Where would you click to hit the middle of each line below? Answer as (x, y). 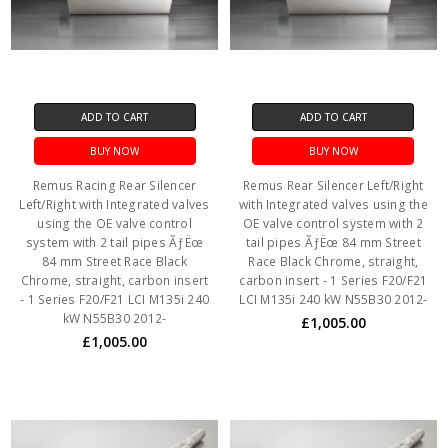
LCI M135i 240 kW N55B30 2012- (333, 299)
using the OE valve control (114, 223)
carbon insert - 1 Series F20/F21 (333, 280)
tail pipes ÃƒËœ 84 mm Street (333, 242)
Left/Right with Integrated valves (114, 204)
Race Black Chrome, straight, (333, 261)
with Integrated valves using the (333, 204)
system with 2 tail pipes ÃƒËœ (114, 242)
